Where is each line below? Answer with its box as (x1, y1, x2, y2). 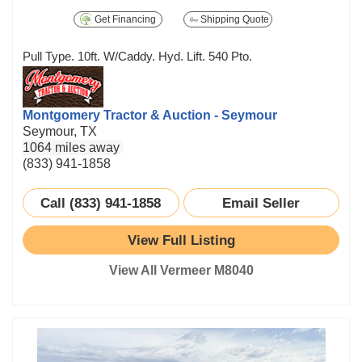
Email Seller (222, 195, 301, 211)
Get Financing (92, 14, 157, 25)
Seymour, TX (23, 124, 97, 138)
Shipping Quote (198, 14, 269, 25)
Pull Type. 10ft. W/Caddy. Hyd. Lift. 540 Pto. (23, 49, 252, 63)
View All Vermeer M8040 (108, 263, 254, 277)
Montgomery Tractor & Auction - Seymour (23, 108, 277, 122)
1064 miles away (23, 141, 120, 154)
